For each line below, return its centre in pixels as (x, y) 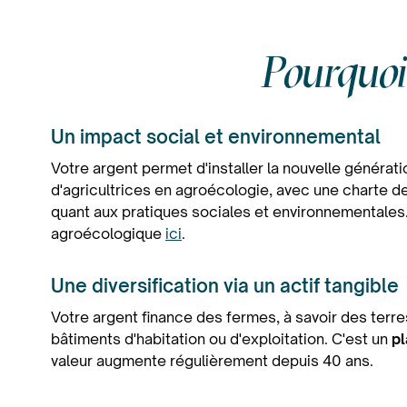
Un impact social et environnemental (216, 137)
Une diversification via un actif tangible (225, 286)
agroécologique (108, 233)
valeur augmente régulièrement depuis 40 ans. (212, 361)
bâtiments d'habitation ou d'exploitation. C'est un (221, 339)
